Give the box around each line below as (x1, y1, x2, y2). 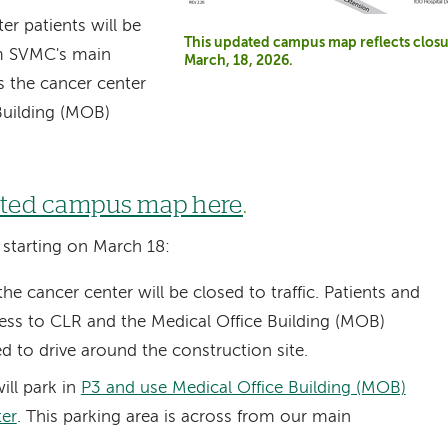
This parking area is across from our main (25, 408, 351, 426)
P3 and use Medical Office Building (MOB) (80, 379, 406, 397)
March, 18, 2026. (184, 54, 294, 69)
